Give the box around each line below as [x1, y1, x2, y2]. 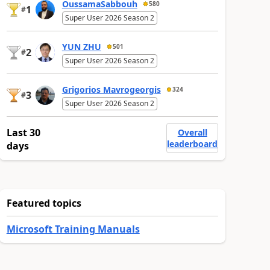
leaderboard [167, 137, 218, 149]
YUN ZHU [61, 40, 101, 52]
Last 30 [6, 125, 40, 139]
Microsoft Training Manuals [6, 222, 140, 236]
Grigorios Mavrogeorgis [61, 83, 161, 95]
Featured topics [6, 196, 81, 210]
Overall [177, 126, 207, 138]
